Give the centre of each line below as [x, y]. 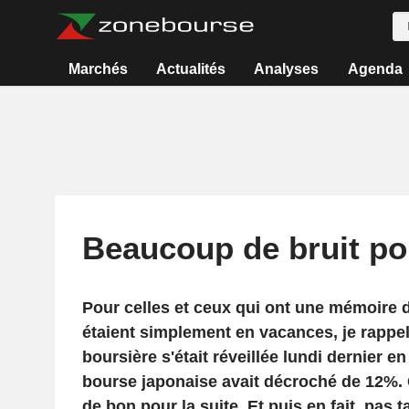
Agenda [375, 69]
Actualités [191, 69]
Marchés [98, 69]
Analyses [287, 69]
